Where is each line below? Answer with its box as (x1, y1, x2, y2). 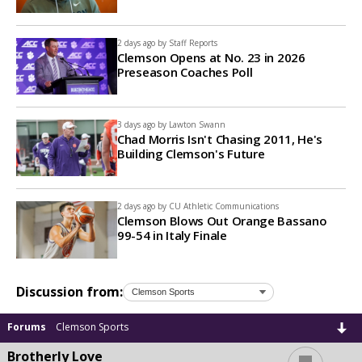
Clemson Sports (56, 319, 128, 334)
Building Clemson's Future (117, 145, 265, 162)
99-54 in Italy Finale (117, 227, 227, 244)
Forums (7, 319, 46, 334)
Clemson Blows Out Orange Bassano (117, 213, 327, 229)
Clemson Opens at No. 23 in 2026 (117, 48, 305, 65)
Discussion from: (16, 283, 123, 301)
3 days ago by (117, 119, 166, 131)
